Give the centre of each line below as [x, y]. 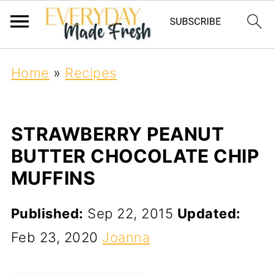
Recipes [91, 73]
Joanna [126, 237]
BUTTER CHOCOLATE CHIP [135, 156]
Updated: [209, 213]
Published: [47, 213]
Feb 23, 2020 [54, 237]
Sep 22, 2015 [131, 213]
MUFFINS [53, 178]
